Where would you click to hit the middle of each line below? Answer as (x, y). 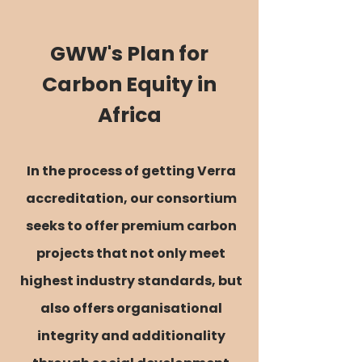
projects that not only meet (131, 253)
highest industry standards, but (131, 281)
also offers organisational (131, 308)
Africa (129, 115)
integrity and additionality (131, 336)
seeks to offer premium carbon (131, 226)
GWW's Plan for (129, 54)
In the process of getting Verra (131, 171)
